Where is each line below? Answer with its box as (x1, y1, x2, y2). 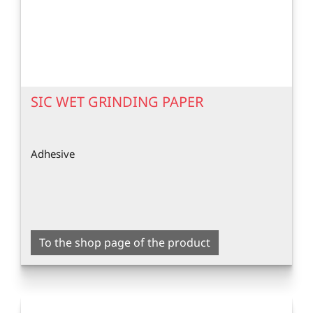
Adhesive (31, 147, 75, 161)
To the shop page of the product (39, 235, 210, 250)
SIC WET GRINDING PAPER (31, 92, 203, 111)
